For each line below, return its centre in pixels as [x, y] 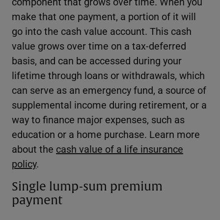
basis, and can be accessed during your [97, 60]
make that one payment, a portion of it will [104, 16]
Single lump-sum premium [87, 186]
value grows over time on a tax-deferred [99, 45]
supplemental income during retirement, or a [109, 104]
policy [24, 163]
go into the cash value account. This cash [102, 31]
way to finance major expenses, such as [98, 119]
